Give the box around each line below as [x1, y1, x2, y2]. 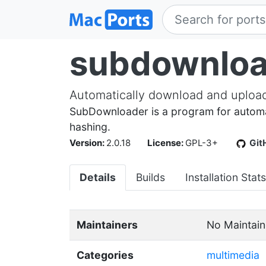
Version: [69, 137, 106, 148]
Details [80, 171, 116, 183]
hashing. [69, 121, 110, 133]
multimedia [207, 249, 259, 261]
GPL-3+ [185, 137, 218, 148]
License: [147, 137, 185, 148]
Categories [77, 249, 134, 261]
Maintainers [77, 218, 138, 231]
